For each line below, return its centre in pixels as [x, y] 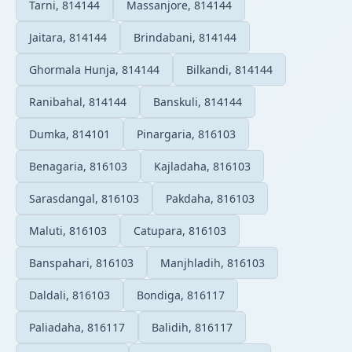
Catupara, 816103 [180, 230]
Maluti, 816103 [68, 230]
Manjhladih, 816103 [213, 262]
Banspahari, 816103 [81, 262]
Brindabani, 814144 [185, 37]
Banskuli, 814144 [198, 101]
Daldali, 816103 [70, 295]
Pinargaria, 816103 [186, 134]
